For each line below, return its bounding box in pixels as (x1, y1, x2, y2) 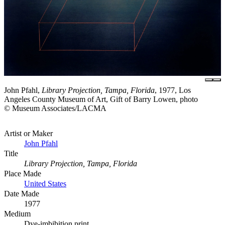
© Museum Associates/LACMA (4, 104, 106, 113)
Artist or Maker (4, 129, 53, 138)
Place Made (4, 169, 41, 178)
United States (24, 179, 66, 188)
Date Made (4, 189, 39, 198)
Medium (4, 209, 31, 218)
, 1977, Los (155, 86, 191, 95)
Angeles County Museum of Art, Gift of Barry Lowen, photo (4, 95, 198, 104)
